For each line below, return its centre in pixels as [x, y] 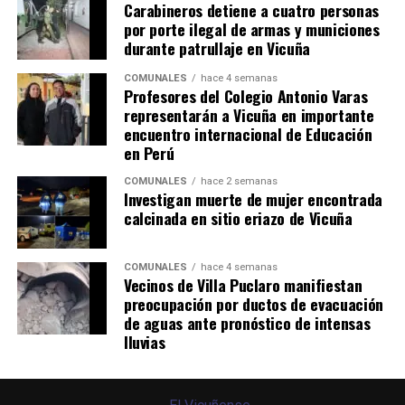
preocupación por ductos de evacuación [253, 304]
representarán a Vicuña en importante [249, 115]
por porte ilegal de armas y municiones [251, 29]
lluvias [144, 342]
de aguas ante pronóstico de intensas [247, 323]
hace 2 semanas [239, 182]
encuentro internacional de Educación [248, 134]
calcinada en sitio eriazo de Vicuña [238, 218]
